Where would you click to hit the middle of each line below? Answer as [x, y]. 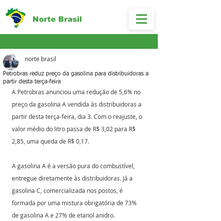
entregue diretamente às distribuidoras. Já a [73, 178]
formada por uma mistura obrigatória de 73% [75, 203]
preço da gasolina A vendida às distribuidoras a [77, 104]
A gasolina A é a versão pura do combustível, [74, 166]
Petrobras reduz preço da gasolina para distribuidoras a [76, 74]
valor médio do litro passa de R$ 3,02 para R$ [74, 129]
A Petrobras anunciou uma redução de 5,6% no [77, 92]
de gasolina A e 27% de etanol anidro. [63, 215]
